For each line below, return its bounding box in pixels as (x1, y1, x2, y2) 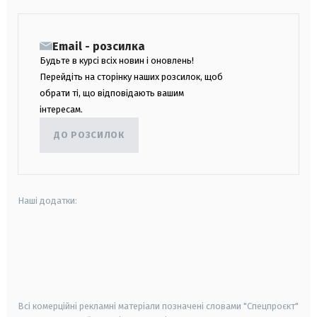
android (18, 239, 52, 252)
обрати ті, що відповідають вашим (40, 87, 184, 98)
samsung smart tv (115, 277, 195, 290)
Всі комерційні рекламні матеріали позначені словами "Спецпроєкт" (18, 300, 299, 311)
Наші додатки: (18, 195, 77, 206)
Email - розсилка (52, 39, 145, 53)
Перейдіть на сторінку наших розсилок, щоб (40, 71, 223, 82)
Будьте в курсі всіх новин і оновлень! (40, 54, 194, 66)
